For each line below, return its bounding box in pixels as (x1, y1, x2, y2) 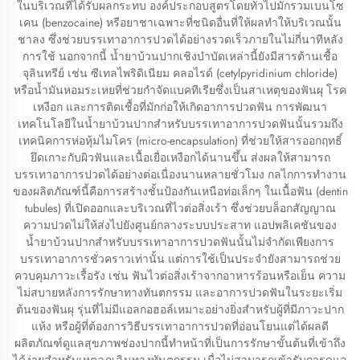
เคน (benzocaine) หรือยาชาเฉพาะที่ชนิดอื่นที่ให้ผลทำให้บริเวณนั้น (18, 14, 342, 31)
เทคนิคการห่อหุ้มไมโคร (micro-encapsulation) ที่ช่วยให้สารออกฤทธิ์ (18, 133, 342, 149)
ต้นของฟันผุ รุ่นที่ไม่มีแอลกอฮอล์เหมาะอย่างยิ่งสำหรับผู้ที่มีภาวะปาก (16, 301, 344, 317)
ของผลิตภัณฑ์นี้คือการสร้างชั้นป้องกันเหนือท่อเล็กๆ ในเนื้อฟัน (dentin (12, 183, 348, 199)
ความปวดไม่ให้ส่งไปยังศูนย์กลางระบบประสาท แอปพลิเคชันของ (23, 217, 337, 233)
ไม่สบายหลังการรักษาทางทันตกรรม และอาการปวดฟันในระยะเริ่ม (18, 284, 342, 301)
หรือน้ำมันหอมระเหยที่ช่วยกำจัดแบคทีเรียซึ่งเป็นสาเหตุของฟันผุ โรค (14, 82, 346, 98)
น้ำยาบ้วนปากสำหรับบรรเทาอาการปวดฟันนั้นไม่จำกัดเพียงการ (26, 234, 334, 250)
